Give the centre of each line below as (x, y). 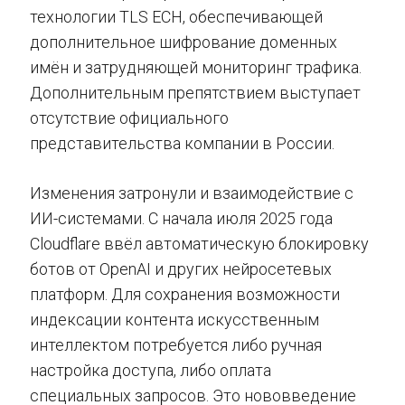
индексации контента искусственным (174, 320)
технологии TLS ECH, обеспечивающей (176, 17)
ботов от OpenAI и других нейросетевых (181, 269)
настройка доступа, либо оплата (151, 370)
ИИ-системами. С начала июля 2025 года (181, 218)
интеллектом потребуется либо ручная (176, 345)
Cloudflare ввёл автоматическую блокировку (199, 244)
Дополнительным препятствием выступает (195, 93)
